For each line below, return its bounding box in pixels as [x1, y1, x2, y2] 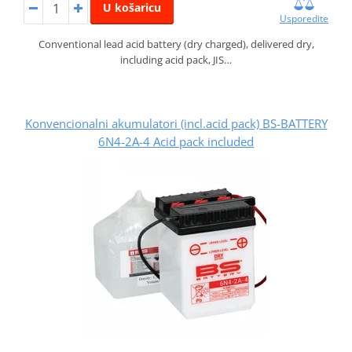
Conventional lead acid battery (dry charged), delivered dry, [38, 36, 314, 51]
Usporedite [280, 11, 329, 25]
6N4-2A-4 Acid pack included [98, 133, 254, 149]
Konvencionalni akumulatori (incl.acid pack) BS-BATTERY [24, 115, 328, 131]
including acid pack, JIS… [120, 52, 232, 67]
